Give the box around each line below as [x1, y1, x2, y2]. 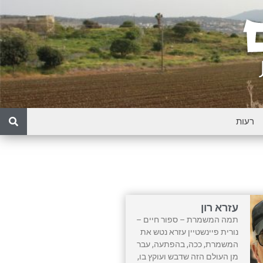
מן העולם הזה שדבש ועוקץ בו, [137, 252, 239, 261]
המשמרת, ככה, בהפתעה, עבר [137, 240, 239, 249]
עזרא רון [201, 201, 239, 214]
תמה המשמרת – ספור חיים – [136, 215, 239, 224]
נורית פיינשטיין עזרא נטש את [140, 227, 239, 237]
